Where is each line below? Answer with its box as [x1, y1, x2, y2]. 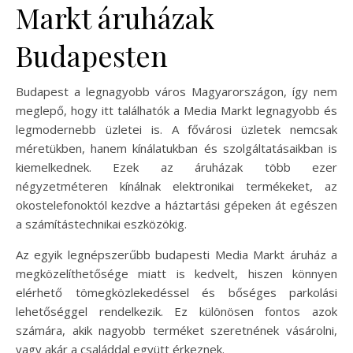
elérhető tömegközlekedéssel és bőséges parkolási [16, 284, 337, 300]
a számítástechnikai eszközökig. [16, 215, 187, 232]
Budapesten [16, 35, 168, 74]
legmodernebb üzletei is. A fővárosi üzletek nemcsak [16, 121, 337, 137]
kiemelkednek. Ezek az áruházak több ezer [16, 158, 337, 175]
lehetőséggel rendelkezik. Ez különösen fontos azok [16, 303, 337, 319]
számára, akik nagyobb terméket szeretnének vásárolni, [16, 321, 337, 338]
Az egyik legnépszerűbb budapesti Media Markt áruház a [16, 246, 337, 262]
